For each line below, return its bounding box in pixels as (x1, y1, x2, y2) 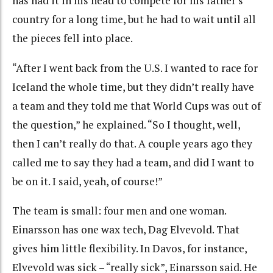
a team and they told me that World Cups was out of (12, 98, 261, 113)
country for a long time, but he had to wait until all (12, 12, 256, 27)
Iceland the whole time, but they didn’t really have (12, 79, 254, 94)
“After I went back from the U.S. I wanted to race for (12, 60, 258, 75)
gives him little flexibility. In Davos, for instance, (12, 241, 247, 256)
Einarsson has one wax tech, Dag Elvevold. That (12, 222, 239, 237)
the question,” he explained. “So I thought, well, (12, 117, 240, 132)
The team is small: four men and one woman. (12, 204, 226, 218)
